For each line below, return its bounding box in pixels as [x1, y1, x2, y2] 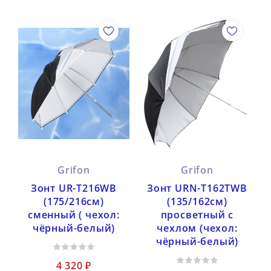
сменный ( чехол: [28, 207, 120, 221]
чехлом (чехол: [157, 221, 238, 235]
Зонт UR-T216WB [30, 181, 117, 195]
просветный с [160, 207, 234, 221]
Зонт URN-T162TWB [147, 181, 247, 195]
